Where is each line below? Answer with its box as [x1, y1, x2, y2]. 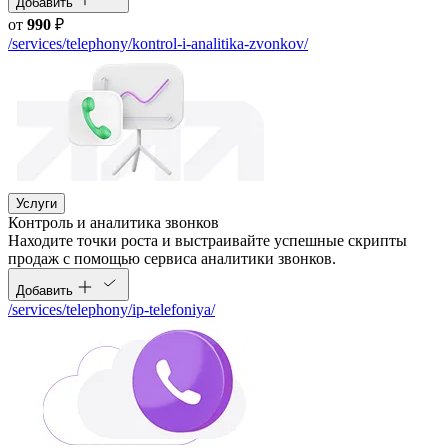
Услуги [16, 196, 57, 212]
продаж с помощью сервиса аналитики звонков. [8, 250, 336, 268]
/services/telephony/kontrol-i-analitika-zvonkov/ [8, 35, 308, 53]
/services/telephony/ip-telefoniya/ [8, 301, 215, 319]
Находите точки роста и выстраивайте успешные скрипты [8, 232, 407, 250]
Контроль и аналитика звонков [8, 214, 219, 232]
